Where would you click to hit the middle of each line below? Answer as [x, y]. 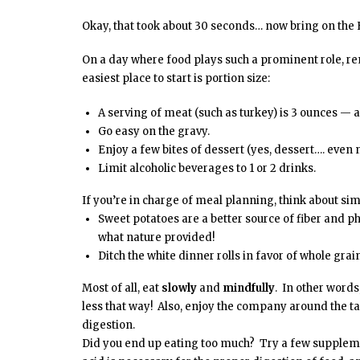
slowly [179, 288]
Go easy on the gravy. [156, 131]
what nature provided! [156, 237]
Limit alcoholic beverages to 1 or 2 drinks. [207, 168]
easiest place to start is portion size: [176, 78]
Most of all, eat [122, 288]
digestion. [108, 325]
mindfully [249, 288]
